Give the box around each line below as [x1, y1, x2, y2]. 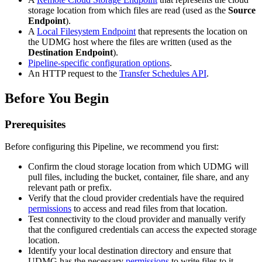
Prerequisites [5, 118, 65, 130]
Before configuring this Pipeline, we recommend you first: [5, 142, 219, 152]
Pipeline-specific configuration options [28, 57, 170, 68]
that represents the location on [136, 26, 247, 36]
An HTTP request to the [28, 68, 119, 78]
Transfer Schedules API [119, 68, 206, 78]
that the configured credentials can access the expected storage [28, 225, 257, 235]
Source [228, 5, 256, 15]
